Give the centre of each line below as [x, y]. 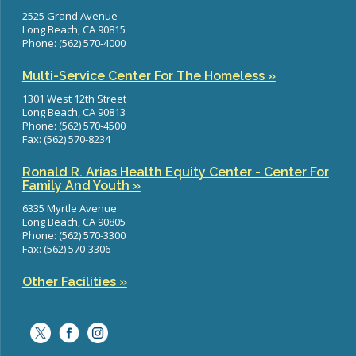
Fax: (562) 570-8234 [66, 139]
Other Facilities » [74, 282]
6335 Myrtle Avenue [69, 208]
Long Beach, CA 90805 [74, 222]
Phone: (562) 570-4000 [74, 43]
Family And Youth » [81, 186]
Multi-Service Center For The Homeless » [149, 76]
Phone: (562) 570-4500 [75, 126]
